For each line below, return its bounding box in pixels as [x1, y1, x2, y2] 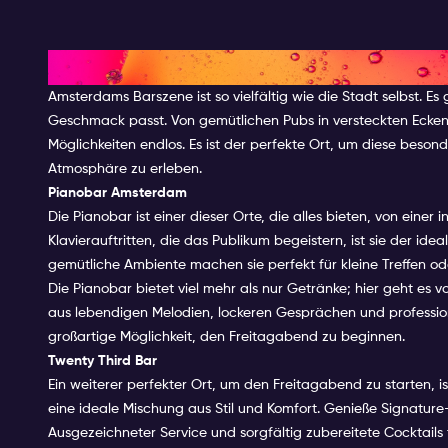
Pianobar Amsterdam [48, 185, 187, 200]
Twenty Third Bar [48, 353, 157, 368]
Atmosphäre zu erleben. [48, 161, 202, 176]
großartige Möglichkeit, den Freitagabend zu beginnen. [48, 329, 405, 344]
